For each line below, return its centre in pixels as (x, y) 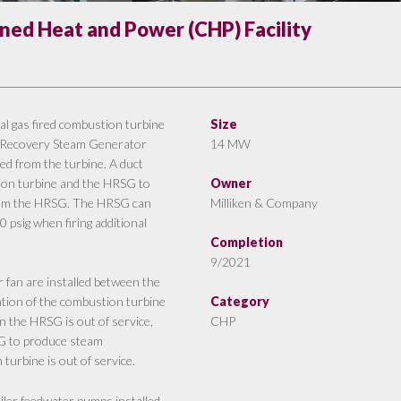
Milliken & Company (264, 203)
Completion (247, 243)
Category (240, 302)
